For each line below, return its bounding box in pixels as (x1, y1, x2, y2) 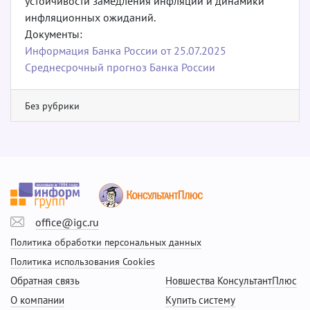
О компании (10, 293, 64, 307)
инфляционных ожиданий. (25, 10, 156, 24)
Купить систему (165, 293, 235, 307)
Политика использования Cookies (10, 254, 155, 268)
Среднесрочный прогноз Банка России (25, 60, 215, 74)
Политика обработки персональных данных (10, 235, 201, 248)
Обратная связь (10, 273, 80, 287)
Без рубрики (25, 98, 80, 112)
